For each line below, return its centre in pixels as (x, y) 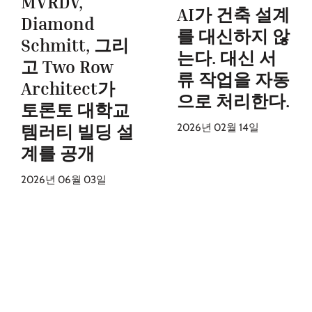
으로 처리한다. (233, 101)
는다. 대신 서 (227, 58)
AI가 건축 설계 (233, 15)
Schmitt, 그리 (75, 45)
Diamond (58, 23)
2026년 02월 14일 (218, 128)
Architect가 (68, 88)
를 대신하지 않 (233, 37)
